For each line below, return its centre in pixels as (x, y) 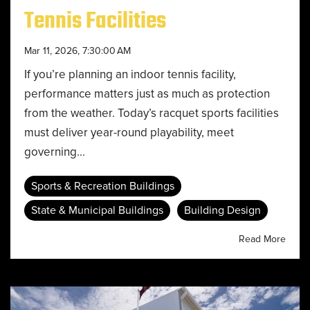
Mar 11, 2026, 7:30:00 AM (77, 51)
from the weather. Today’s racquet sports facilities (152, 113)
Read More (262, 239)
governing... (55, 152)
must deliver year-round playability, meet (129, 133)
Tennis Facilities (95, 21)
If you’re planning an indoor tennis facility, (130, 74)
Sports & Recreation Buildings (103, 186)
